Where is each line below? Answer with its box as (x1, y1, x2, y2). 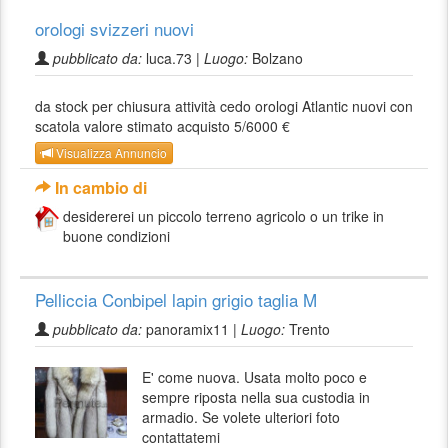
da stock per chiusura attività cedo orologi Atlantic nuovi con (35, 96, 413, 116)
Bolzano (248, 48, 303, 68)
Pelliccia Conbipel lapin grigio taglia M (35, 287, 317, 313)
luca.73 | (142, 48, 204, 68)
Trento (285, 319, 330, 340)
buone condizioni (63, 226, 170, 247)
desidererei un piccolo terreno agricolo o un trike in (63, 206, 384, 227)
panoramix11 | (142, 319, 241, 340)
